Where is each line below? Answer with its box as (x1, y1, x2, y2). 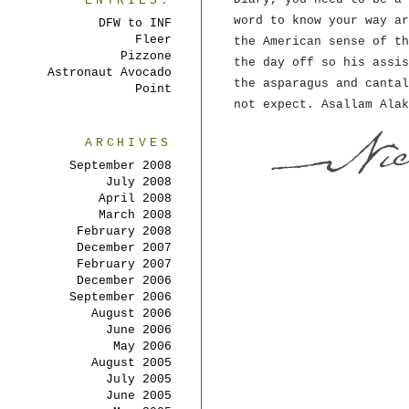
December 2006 (77, 274, 172, 288)
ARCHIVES (84, 136, 172, 150)
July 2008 (106, 175, 172, 189)
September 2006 (69, 290, 172, 304)
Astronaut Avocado (47, 66, 172, 79)
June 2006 (106, 323, 172, 337)
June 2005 (106, 389, 172, 403)
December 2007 (77, 241, 172, 255)
